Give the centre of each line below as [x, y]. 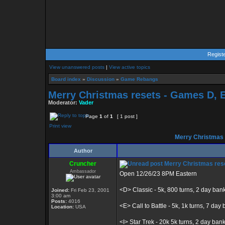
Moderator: [64, 102]
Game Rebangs [139, 79]
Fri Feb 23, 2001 [89, 190]
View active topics [130, 67]
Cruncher [83, 164]
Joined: [60, 190]
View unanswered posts [77, 67]
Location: [63, 207]
